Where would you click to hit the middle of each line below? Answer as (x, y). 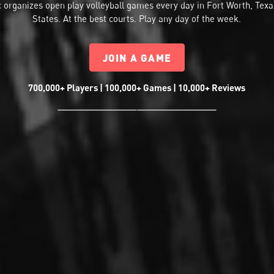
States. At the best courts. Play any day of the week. (137, 19)
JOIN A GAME (137, 57)
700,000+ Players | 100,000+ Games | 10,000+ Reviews (137, 87)
